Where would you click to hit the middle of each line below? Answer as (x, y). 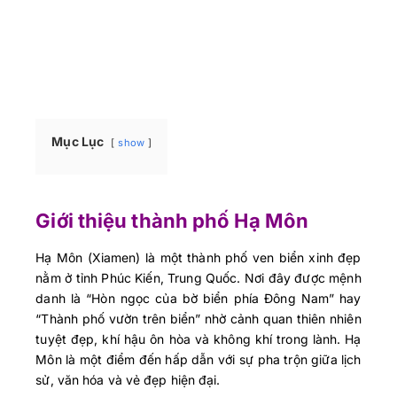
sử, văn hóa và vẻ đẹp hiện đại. (128, 380)
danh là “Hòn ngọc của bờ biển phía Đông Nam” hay (198, 299)
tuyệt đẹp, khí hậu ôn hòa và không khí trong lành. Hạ (198, 339)
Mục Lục (78, 142)
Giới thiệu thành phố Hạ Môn (172, 221)
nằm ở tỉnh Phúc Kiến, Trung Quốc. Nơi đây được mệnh (198, 278)
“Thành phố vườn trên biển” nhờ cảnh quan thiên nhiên (198, 319)
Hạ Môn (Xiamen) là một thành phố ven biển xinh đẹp (198, 258)
